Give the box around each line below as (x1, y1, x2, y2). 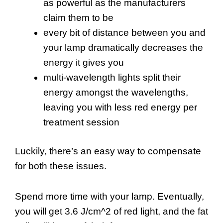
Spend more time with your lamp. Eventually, (15, 191, 204, 202)
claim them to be (43, 12, 113, 23)
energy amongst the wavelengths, (43, 87, 188, 98)
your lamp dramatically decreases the (43, 42, 203, 53)
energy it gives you (43, 57, 124, 68)
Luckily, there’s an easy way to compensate (15, 146, 201, 157)
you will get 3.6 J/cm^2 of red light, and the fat (15, 206, 208, 217)
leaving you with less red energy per (43, 102, 197, 112)
